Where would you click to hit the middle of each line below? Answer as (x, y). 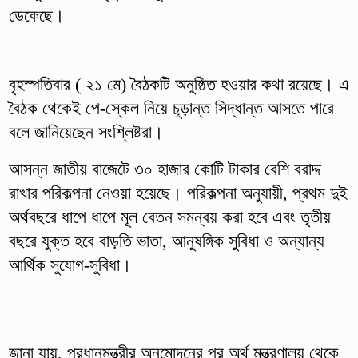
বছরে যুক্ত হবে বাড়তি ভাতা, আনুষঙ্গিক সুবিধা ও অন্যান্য (166, 241)
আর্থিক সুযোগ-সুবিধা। (70, 265)
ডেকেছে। (36, 15)
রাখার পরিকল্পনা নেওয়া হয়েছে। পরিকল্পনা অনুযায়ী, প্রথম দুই (178, 193)
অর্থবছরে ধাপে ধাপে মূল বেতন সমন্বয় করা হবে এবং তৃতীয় (169, 217)
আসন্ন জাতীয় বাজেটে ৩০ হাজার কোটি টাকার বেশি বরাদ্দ (164, 169)
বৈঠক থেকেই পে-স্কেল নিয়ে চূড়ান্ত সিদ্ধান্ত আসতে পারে (171, 108)
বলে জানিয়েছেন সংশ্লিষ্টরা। (86, 132)
